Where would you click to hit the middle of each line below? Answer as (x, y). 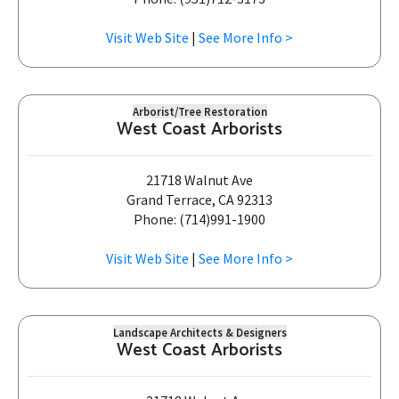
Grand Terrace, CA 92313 (199, 199)
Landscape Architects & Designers (199, 332)
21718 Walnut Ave (199, 180)
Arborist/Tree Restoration (199, 111)
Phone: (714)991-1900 (199, 219)
